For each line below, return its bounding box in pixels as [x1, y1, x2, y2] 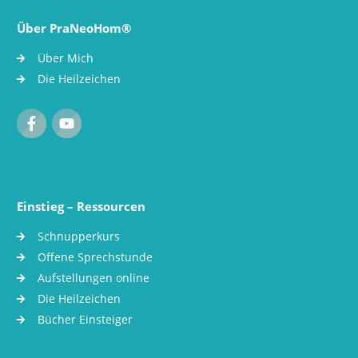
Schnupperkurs [38, 228, 120, 244]
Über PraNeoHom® [17, 19, 131, 36]
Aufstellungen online [38, 269, 149, 285]
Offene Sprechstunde [38, 249, 153, 265]
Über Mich [38, 50, 93, 66]
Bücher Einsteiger [38, 311, 133, 327]
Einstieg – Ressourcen [17, 198, 145, 214]
